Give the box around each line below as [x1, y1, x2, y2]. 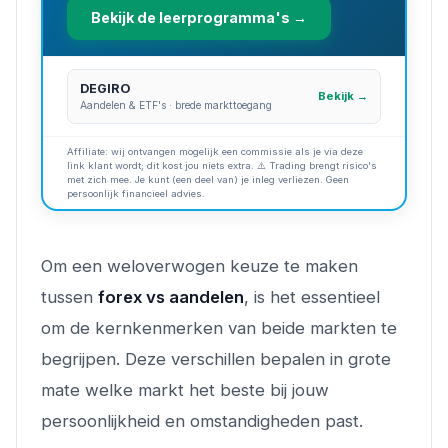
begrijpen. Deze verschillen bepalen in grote [41, 348, 391, 369]
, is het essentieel [244, 286, 380, 307]
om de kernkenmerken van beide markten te [41, 317, 397, 338]
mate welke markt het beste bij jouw [41, 379, 329, 400]
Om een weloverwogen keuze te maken [41, 255, 358, 276]
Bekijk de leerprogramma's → [91, 8, 307, 26]
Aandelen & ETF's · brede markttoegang [80, 99, 272, 113]
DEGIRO [80, 81, 131, 97]
